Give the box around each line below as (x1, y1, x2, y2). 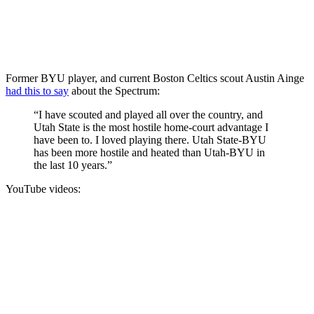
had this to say (6, 84, 69, 97)
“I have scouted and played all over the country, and (34, 108, 263, 121)
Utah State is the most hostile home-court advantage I (34, 121, 268, 133)
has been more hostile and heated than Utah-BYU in (34, 146, 265, 158)
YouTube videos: (6, 182, 81, 195)
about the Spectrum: (69, 84, 160, 97)
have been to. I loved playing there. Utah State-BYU (34, 133, 266, 146)
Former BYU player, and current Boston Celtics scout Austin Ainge (6, 71, 304, 84)
